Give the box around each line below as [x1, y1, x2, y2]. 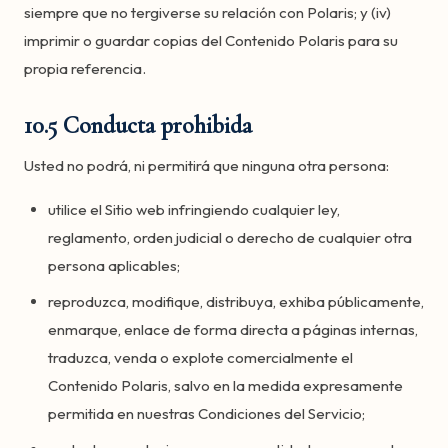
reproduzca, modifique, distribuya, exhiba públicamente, [48, 292, 424, 311]
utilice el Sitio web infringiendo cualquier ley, [48, 200, 340, 219]
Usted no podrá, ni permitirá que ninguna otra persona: [24, 156, 389, 175]
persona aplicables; [48, 256, 180, 275]
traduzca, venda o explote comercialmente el [48, 348, 353, 367]
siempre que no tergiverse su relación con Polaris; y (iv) [24, 3, 391, 22]
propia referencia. [24, 59, 146, 78]
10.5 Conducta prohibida [24, 111, 252, 140]
